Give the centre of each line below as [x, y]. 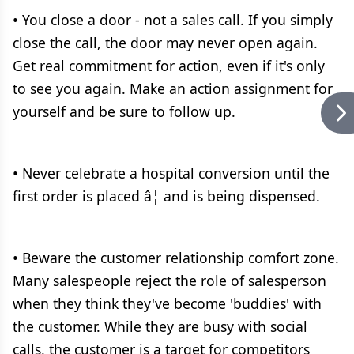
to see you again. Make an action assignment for [173, 88]
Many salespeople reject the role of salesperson [169, 281]
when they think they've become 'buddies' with [167, 303]
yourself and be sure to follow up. [124, 111]
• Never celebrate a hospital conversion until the [171, 173]
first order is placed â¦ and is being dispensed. [166, 196]
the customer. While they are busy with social [160, 326]
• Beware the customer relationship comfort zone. [176, 258]
